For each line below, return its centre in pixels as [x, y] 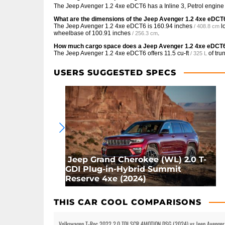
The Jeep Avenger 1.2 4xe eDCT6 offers [109, 53]
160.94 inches [173, 26]
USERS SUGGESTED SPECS [115, 73]
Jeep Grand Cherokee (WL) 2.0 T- [137, 159]
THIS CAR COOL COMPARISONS [128, 202]
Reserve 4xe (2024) [106, 179]
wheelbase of [73, 33]
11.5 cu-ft [177, 53]
